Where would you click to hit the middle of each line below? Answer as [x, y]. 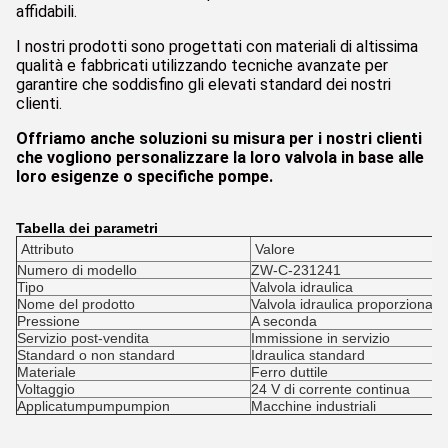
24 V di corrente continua [330, 389]
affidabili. [46, 11]
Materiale [46, 372]
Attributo [47, 249]
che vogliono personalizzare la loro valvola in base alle [220, 157]
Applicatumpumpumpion [93, 406]
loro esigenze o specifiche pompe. [144, 176]
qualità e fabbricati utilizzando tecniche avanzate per [202, 65]
